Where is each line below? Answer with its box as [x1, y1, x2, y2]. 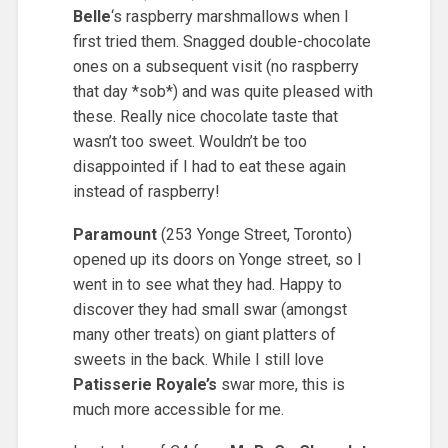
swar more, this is [216, 374, 345, 394]
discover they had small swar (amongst [72, 299, 347, 319]
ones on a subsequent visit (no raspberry [72, 56, 359, 76]
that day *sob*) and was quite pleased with [72, 81, 373, 101]
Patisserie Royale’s [72, 374, 217, 394]
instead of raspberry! [72, 181, 220, 201]
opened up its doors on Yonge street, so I [72, 249, 362, 269]
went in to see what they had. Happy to [72, 274, 342, 294]
